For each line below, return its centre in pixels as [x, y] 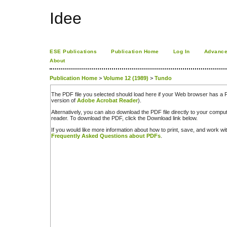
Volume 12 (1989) [126, 78]
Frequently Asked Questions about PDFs [106, 136]
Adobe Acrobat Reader [107, 100]
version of [64, 100]
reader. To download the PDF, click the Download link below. [124, 118]
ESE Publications [73, 51]
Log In [181, 51]
